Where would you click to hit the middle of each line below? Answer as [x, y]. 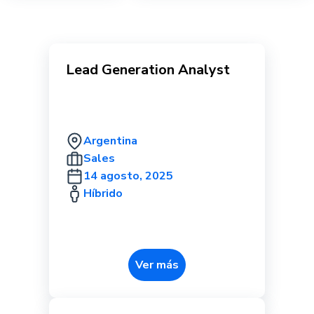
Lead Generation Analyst [148, 70]
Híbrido [103, 193]
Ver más [157, 265]
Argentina [110, 141]
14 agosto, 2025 [128, 176]
